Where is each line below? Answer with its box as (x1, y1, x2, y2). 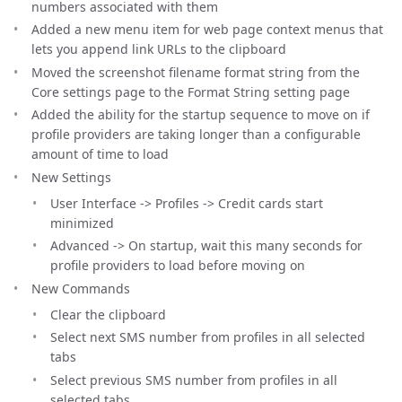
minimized (50, 214, 114, 232)
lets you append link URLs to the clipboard (31, 40, 286, 57)
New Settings (31, 168, 111, 186)
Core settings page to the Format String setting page (31, 83, 350, 100)
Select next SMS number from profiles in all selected (50, 328, 365, 345)
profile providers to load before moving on (50, 257, 305, 274)
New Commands (31, 279, 130, 297)
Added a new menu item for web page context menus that (31, 21, 383, 38)
